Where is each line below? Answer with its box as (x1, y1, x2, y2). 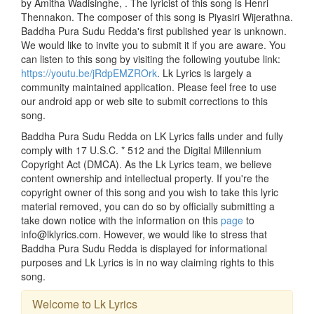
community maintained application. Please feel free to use (21, 79, 277, 94)
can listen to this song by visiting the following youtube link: (21, 51, 280, 66)
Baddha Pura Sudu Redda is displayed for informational (21, 240, 267, 255)
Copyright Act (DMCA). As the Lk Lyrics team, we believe (21, 156, 272, 171)
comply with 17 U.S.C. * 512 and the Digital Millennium (21, 142, 261, 157)
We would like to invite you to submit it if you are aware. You (21, 37, 286, 52)
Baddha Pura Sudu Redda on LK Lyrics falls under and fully (21, 128, 283, 143)
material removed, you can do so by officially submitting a (21, 198, 275, 213)
